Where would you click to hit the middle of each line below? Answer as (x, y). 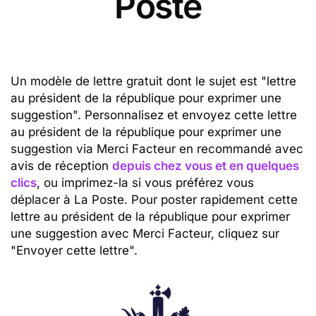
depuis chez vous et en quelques (206, 166)
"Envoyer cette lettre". (74, 250)
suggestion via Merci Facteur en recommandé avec (157, 149)
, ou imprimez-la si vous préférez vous (145, 183)
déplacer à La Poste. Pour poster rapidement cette (154, 200)
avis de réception (61, 166)
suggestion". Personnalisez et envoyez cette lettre (154, 115)
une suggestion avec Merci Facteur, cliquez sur (145, 233)
